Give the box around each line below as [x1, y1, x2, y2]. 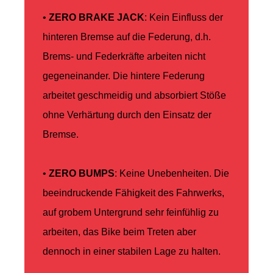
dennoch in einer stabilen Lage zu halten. [43, 246, 221, 257]
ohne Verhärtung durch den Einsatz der [43, 110, 211, 121]
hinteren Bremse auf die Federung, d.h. [43, 32, 211, 43]
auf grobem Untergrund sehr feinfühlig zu [43, 207, 219, 218]
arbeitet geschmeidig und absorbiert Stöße [43, 90, 226, 101]
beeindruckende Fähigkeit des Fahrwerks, [43, 188, 224, 199]
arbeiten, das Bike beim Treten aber [43, 227, 196, 238]
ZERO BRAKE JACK [49, 12, 144, 23]
